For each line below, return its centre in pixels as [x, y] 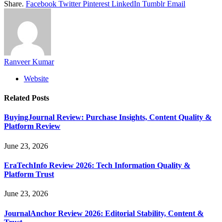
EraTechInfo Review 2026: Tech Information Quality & [97, 166]
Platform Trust [29, 174]
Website [36, 78]
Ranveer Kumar [29, 61]
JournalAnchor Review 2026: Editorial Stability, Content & [104, 213]
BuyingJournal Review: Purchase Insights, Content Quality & [108, 117]
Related [18, 98]
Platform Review [32, 126]
